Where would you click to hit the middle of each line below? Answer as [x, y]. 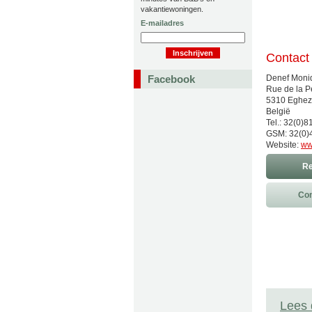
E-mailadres [162, 23]
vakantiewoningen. [172, 9]
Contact [288, 58]
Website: [283, 145]
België [278, 111]
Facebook [171, 79]
